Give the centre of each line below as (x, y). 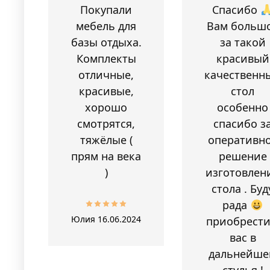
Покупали (106, 9)
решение (243, 156)
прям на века (106, 156)
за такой (243, 42)
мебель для (106, 26)
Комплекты (106, 58)
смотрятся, (106, 123)
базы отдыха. (106, 42)
